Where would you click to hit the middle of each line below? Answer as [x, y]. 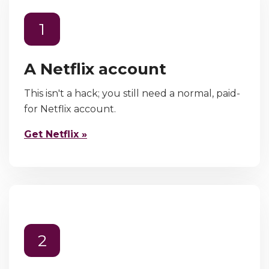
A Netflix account [95, 69]
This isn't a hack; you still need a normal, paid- [132, 93]
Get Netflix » [56, 134]
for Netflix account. [70, 109]
